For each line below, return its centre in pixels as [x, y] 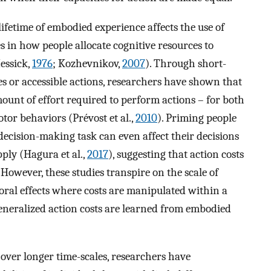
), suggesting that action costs [176, 154]
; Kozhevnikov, [87, 63]
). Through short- [186, 63]
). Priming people [197, 118]
